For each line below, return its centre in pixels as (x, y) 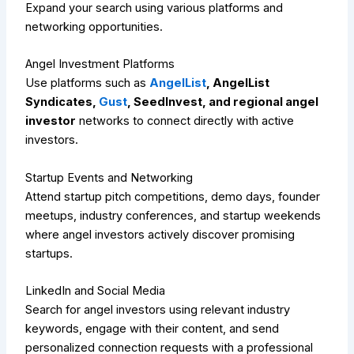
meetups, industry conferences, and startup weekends (173, 215)
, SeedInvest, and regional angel (223, 102)
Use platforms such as (88, 83)
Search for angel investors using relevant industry (158, 310)
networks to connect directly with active (185, 121)
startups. (49, 253)
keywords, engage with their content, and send (153, 329)
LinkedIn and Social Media (96, 291)
